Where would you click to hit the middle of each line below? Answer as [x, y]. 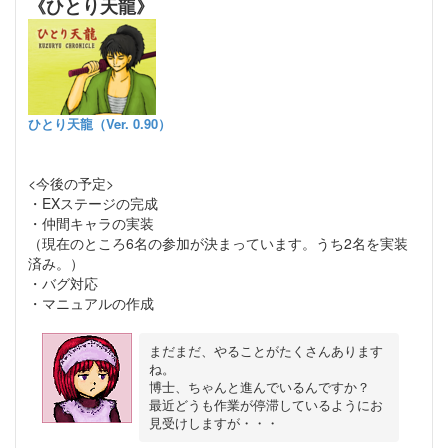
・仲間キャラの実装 [91, 223]
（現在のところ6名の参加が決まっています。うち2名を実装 [218, 243]
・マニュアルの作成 [91, 303]
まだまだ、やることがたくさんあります [265, 351]
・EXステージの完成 [93, 203]
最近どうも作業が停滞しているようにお [265, 405]
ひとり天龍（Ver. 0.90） [99, 124]
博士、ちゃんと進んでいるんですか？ [259, 387]
